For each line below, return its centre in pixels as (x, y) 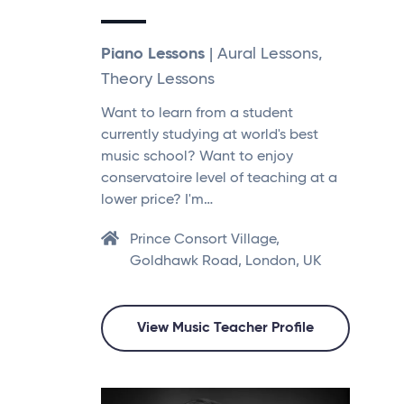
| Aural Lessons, (264, 54)
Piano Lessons (153, 54)
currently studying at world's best (210, 135)
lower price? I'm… (157, 200)
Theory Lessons (158, 79)
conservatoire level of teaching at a (219, 178)
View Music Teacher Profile (225, 328)
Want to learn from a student (197, 113)
